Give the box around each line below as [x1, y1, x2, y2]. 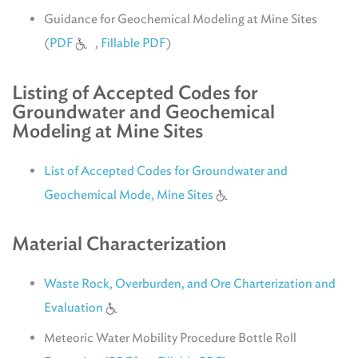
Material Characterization [12, 232, 227, 256]
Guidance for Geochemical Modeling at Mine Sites [44, 11, 317, 27]
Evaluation [44, 300, 103, 316]
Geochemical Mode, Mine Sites [44, 186, 213, 202]
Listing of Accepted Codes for [12, 80, 258, 104]
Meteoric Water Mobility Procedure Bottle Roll [44, 329, 296, 345]
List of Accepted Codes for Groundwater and [44, 162, 288, 178]
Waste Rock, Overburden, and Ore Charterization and [44, 276, 336, 292]
